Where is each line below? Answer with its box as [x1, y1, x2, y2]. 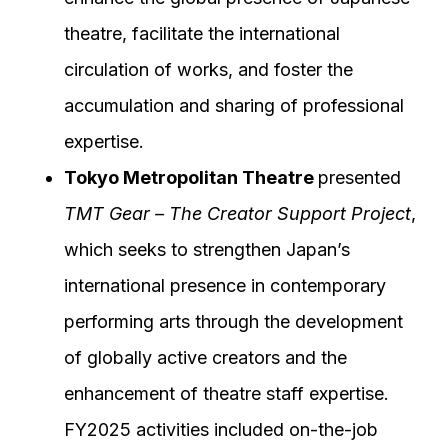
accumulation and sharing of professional [64, 95, 404, 116]
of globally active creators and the [64, 347, 347, 368]
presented [318, 167, 401, 188]
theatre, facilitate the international [64, 23, 340, 44]
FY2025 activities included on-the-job [64, 419, 378, 440]
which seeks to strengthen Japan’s [64, 239, 350, 260]
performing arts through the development [64, 311, 403, 332]
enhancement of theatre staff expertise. [64, 383, 389, 404]
